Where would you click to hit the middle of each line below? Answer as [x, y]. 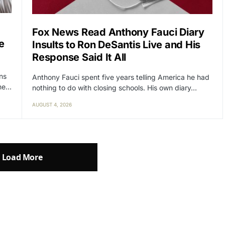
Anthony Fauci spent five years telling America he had [121, 77]
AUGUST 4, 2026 [52, 104]
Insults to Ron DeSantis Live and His [116, 44]
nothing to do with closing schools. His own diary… [115, 87]
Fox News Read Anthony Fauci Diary [118, 32]
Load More [22, 157]
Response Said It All [79, 57]
